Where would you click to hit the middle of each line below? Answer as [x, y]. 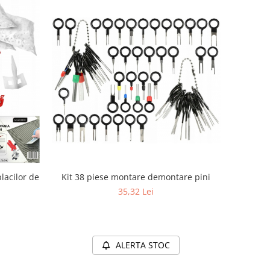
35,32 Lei [136, 191]
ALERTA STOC [143, 245]
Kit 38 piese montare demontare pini [136, 177]
